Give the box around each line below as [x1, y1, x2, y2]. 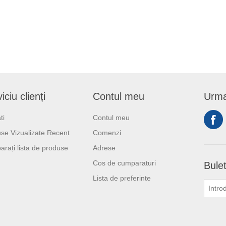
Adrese [93, 144, 116, 152]
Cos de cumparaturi [93, 159, 156, 167]
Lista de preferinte [93, 174, 151, 183]
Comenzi [93, 129, 121, 137]
